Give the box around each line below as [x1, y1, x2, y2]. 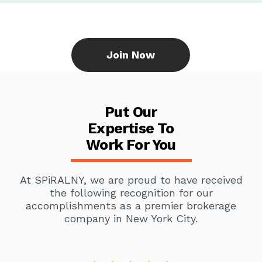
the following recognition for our [49, 187, 213, 199]
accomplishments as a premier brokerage [26, 199, 236, 212]
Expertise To [88, 120, 174, 137]
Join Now [106, 49, 156, 61]
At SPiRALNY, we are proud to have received [19, 174, 243, 187]
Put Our [105, 104, 157, 121]
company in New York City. [64, 212, 198, 225]
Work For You [86, 136, 176, 154]
